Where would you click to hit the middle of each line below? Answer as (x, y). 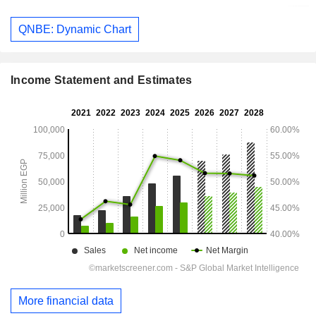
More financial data (66, 300)
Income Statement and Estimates (102, 80)
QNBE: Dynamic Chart (75, 29)
